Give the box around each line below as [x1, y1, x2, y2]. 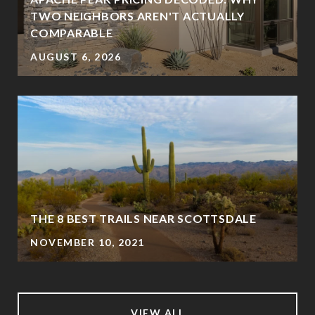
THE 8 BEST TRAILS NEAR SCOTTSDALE [30, 211, 257, 225]
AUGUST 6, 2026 [30, 50, 121, 63]
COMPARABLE [30, 25, 113, 39]
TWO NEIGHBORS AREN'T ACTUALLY [30, 8, 245, 22]
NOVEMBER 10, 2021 [30, 236, 145, 248]
